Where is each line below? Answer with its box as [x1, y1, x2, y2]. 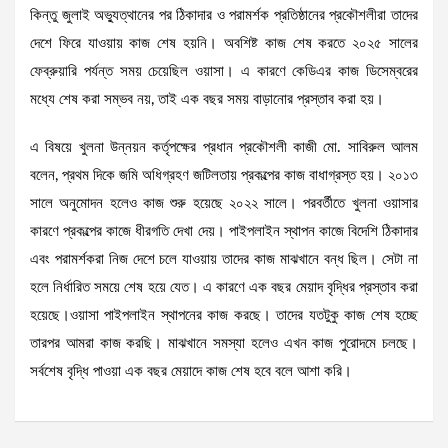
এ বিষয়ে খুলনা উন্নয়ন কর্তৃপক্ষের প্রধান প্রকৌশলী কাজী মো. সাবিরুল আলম [30, 140, 418, 156]
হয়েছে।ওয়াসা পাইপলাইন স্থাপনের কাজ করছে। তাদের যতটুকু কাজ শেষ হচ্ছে [30, 308, 418, 324]
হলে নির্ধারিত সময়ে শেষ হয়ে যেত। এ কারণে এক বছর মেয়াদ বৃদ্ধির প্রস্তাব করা [30, 280, 418, 296]
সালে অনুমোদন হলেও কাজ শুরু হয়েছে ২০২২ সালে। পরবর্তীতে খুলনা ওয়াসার [30, 196, 418, 212]
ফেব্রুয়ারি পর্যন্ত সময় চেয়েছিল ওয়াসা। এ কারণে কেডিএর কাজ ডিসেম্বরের [30, 64, 418, 80]
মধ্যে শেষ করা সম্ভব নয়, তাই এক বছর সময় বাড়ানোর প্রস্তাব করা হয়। [30, 92, 384, 108]
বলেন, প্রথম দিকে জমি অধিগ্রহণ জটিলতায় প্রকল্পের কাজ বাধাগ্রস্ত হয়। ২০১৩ [30, 168, 418, 184]
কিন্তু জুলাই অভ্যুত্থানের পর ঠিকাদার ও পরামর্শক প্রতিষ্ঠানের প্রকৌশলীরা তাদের [30, 8, 418, 24]
